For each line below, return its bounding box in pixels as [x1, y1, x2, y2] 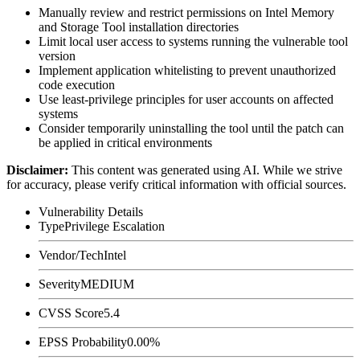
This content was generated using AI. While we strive [72, 162, 342, 177]
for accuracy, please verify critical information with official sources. [6, 177, 346, 191]
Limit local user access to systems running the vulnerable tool [39, 34, 348, 48]
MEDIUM [80, 276, 134, 291]
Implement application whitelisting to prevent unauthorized [39, 63, 336, 77]
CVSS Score [39, 305, 104, 320]
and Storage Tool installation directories [39, 19, 239, 34]
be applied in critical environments [39, 135, 212, 149]
